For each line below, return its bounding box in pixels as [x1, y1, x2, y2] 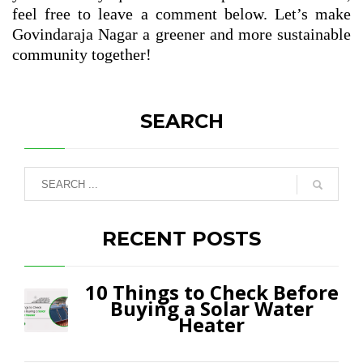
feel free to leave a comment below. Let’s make [12, 5, 351, 23]
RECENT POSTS [102, 227, 261, 251]
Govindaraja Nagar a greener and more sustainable [12, 25, 351, 44]
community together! [12, 45, 152, 64]
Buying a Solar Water [109, 295, 314, 322]
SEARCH [139, 109, 224, 134]
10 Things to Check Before [84, 279, 339, 306]
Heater [178, 311, 245, 339]
